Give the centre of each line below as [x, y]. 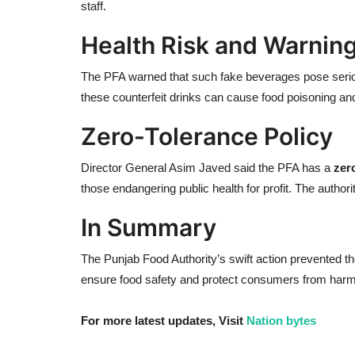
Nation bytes [281, 320]
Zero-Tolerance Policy [207, 136]
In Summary [149, 227]
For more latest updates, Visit [164, 320]
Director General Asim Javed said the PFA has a [207, 167]
